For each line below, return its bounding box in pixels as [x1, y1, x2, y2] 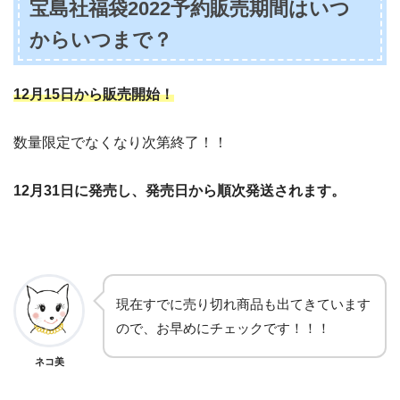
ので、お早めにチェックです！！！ [116, 320, 330, 336]
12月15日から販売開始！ [13, 86, 174, 102]
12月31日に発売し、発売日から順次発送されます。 [13, 182, 346, 198]
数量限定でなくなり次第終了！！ [13, 134, 228, 150]
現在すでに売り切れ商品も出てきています [116, 296, 371, 312]
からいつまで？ [29, 28, 173, 51]
